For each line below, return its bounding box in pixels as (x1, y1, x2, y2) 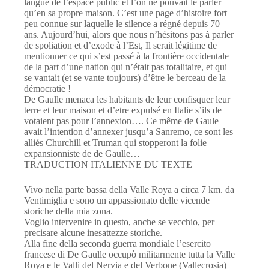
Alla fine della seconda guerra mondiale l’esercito (24, 238, 211, 249)
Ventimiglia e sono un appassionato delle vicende (24, 195, 210, 206)
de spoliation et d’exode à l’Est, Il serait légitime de (24, 40, 217, 51)
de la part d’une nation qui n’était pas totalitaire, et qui (24, 62, 227, 73)
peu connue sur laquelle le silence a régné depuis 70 (24, 19, 220, 29)
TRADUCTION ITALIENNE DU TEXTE (24, 159, 192, 170)
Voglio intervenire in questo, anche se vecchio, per (24, 217, 214, 228)
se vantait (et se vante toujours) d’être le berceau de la (24, 73, 226, 83)
